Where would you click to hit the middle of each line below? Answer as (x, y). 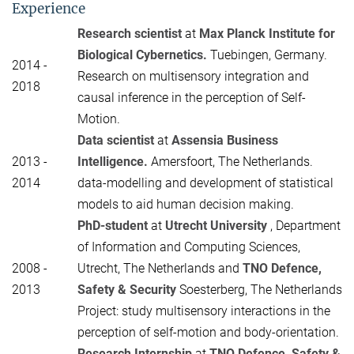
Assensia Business (225, 140)
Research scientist (131, 33)
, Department (305, 225)
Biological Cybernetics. (144, 55)
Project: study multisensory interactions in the (204, 311)
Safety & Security (128, 289)
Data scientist (117, 140)
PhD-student (114, 225)
